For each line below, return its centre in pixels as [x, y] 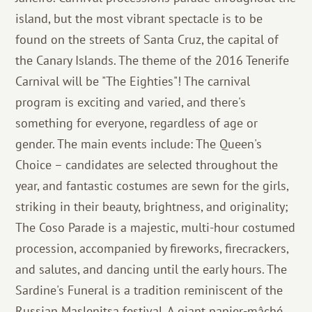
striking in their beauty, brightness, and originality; [152, 206]
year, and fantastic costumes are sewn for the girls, [152, 186]
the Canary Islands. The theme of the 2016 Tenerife [153, 60]
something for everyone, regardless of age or [137, 123]
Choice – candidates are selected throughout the [147, 165]
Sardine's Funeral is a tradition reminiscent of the [149, 290]
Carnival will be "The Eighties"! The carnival [133, 81]
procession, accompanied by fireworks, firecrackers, [152, 248]
